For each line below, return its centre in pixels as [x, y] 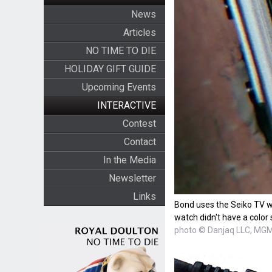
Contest [139, 124]
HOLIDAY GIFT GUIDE [110, 69]
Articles [139, 32]
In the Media [129, 160]
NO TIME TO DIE [121, 51]
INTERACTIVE [126, 105]
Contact [140, 142]
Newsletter [132, 178]
